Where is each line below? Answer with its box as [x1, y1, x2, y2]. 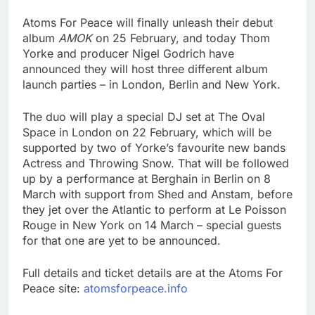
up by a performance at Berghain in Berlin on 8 [22, 172, 271, 186]
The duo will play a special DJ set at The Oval [22, 110, 265, 124]
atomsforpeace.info [84, 281, 188, 296]
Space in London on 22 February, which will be [22, 125, 271, 140]
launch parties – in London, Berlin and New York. [22, 77, 281, 92]
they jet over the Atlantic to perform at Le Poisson [22, 202, 286, 217]
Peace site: [22, 281, 84, 296]
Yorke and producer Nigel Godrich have [22, 46, 234, 61]
